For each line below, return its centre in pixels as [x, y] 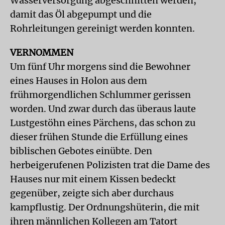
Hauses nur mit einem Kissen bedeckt [93, 179]
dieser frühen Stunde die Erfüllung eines [99, 137]
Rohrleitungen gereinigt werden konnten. [102, 28]
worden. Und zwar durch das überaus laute [103, 109]
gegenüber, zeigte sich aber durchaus [92, 193]
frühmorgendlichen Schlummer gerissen [100, 95]
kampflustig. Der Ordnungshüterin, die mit [105, 207]
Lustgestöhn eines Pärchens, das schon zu [103, 123]
